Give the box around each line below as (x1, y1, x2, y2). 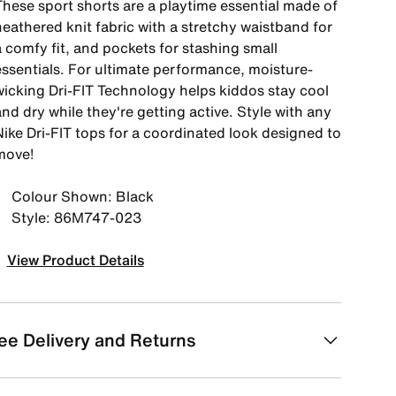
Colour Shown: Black (11, 186, 154, 207)
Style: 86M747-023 (11, 207, 141, 228)
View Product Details (6, 249, 144, 270)
